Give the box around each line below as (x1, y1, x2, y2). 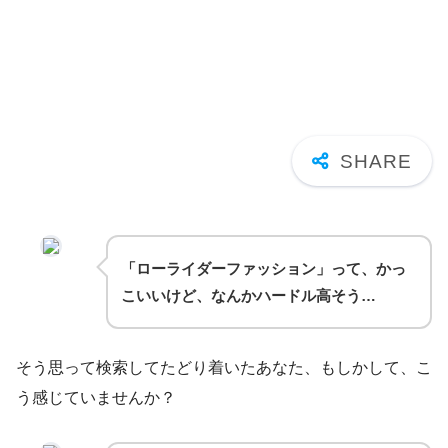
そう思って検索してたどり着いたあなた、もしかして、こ (16, 359, 432, 376)
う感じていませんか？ (16, 389, 176, 406)
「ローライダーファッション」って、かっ (121, 260, 406, 277)
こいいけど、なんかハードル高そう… (121, 287, 376, 304)
